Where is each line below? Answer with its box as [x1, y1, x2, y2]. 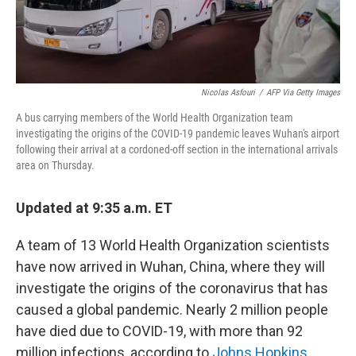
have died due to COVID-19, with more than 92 [16, 323, 303, 340]
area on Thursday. [16, 159, 95, 172]
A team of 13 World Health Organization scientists [16, 237, 330, 254]
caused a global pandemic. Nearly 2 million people [16, 301, 328, 319]
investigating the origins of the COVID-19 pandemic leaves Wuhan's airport [16, 127, 339, 141]
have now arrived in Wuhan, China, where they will [16, 258, 325, 276]
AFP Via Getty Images [266, 87, 340, 99]
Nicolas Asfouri [201, 87, 255, 99]
